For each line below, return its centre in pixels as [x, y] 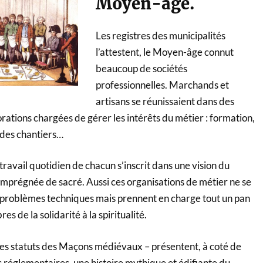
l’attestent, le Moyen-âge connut [164, 52]
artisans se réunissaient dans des [165, 101]
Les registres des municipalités [160, 35]
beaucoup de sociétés [141, 68]
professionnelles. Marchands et [162, 85]
